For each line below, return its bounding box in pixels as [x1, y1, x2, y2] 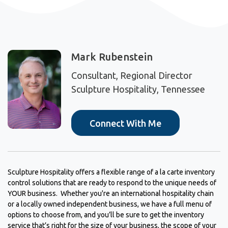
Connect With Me [90, 118, 162, 128]
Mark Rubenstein [71, 51, 153, 63]
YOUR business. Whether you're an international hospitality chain [8, 189, 214, 198]
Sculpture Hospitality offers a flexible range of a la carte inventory [8, 168, 215, 177]
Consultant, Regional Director [71, 70, 193, 81]
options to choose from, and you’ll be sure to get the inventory [8, 211, 204, 219]
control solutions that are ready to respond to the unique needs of [8, 179, 216, 187]
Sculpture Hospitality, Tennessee [71, 84, 206, 95]
